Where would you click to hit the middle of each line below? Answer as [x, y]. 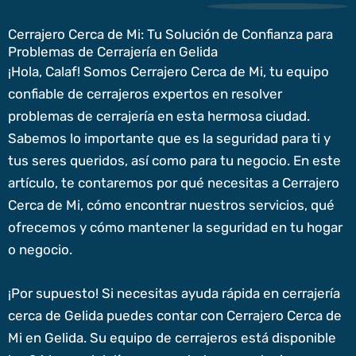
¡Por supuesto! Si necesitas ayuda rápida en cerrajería [174, 294]
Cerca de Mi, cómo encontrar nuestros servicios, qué [171, 205]
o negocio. [40, 249]
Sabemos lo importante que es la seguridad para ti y [169, 138]
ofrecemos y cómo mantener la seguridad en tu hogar [175, 227]
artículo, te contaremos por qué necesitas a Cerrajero [174, 182]
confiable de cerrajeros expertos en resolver [145, 93]
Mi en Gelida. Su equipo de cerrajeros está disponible [172, 338]
